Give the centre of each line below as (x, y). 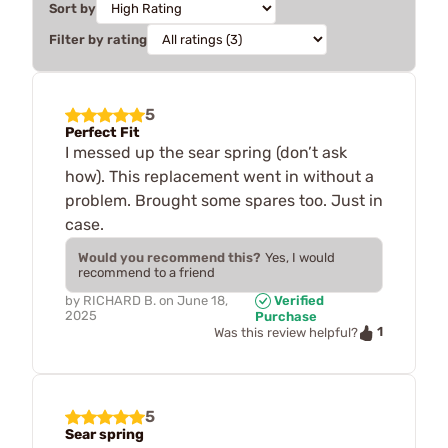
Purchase (285, 317)
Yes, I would (300, 257)
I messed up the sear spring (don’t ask (206, 152)
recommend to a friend (146, 272)
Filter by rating (98, 39)
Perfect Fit (102, 132)
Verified (297, 300)
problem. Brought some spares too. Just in (224, 200)
